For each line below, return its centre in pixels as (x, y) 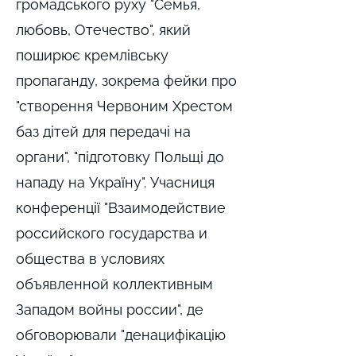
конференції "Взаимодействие (121, 208)
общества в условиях (90, 259)
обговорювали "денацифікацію (121, 335)
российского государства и (112, 233)
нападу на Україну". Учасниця (115, 182)
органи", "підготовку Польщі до (120, 157)
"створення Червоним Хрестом (124, 106)
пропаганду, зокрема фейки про (126, 81)
